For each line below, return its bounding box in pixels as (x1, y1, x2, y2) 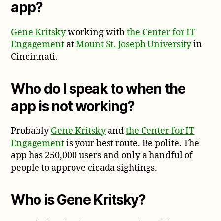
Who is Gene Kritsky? (11, 191, 146, 208)
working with (66, 26, 127, 38)
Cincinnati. (11, 51, 58, 63)
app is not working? (11, 97, 135, 114)
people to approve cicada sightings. (11, 162, 158, 174)
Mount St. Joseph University (76, 38, 192, 50)
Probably (11, 125, 51, 137)
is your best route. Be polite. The (64, 137, 200, 149)
